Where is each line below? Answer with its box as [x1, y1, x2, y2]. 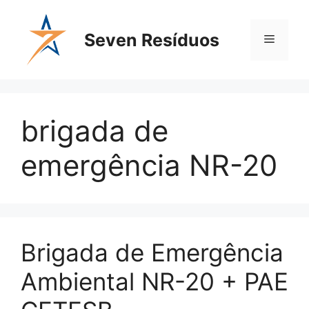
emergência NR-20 [21, 148, 277, 183]
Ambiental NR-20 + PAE [21, 267, 288, 296]
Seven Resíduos [84, 29, 219, 50]
